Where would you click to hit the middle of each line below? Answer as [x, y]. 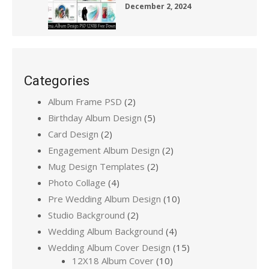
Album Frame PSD [85, 101]
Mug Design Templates [96, 166]
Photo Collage [77, 183]
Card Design [73, 134]
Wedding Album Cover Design [109, 247]
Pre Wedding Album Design [104, 199]
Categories [57, 80]
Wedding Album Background [106, 231]
